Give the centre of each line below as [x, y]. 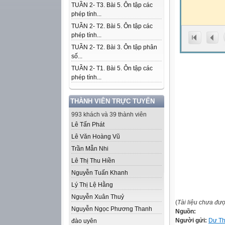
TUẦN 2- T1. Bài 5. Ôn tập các [112, 68]
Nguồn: [186, 211]
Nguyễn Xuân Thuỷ [98, 197]
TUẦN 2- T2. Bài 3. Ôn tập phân [114, 47]
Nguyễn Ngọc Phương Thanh [112, 209]
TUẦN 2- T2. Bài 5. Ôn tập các [112, 26]
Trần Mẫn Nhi [90, 149]
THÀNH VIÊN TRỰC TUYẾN [113, 101]
